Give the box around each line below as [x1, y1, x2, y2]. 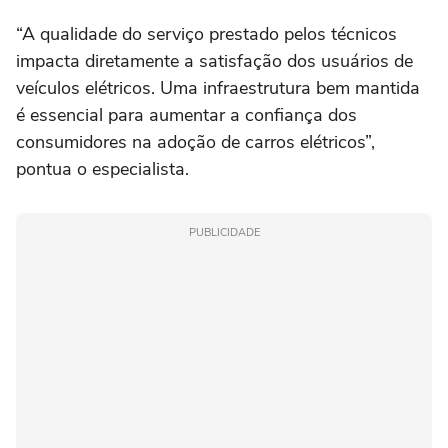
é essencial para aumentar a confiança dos [16, 103, 357, 128]
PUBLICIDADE [188, 225, 260, 241]
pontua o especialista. [16, 157, 189, 182]
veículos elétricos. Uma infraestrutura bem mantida [16, 76, 420, 101]
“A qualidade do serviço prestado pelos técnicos [16, 22, 397, 47]
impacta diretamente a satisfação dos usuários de [16, 49, 413, 74]
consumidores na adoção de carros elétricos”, [16, 130, 375, 155]
